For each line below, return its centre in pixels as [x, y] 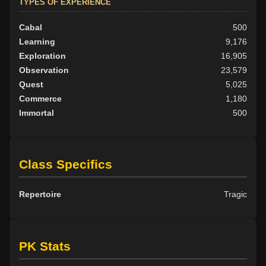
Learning [37, 41]
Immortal [37, 113]
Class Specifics [66, 164]
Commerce [40, 98]
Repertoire [40, 194]
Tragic [235, 194]
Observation [44, 70]
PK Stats [45, 246]
